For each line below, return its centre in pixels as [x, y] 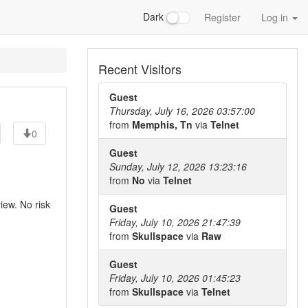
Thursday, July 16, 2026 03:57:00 [182, 111]
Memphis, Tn [164, 124]
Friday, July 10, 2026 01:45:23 [175, 278]
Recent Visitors [140, 69]
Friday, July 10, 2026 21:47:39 [175, 222]
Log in [276, 17]
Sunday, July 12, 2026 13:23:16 [178, 166]
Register [222, 17]
